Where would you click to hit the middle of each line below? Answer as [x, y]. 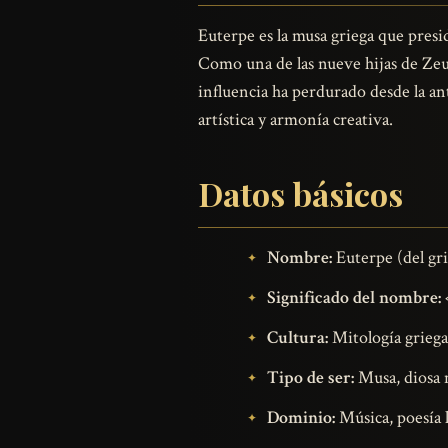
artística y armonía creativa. [295, 119]
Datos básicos [300, 193]
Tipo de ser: [310, 378]
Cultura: [297, 338]
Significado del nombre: [354, 298]
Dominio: [301, 418]
